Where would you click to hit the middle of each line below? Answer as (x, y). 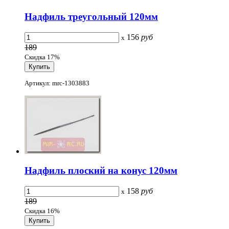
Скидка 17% (42, 57)
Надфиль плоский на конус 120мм (101, 171)
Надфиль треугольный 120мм (91, 17)
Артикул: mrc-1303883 (57, 83)
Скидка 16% (42, 211)
